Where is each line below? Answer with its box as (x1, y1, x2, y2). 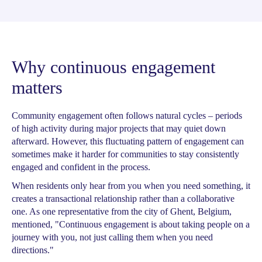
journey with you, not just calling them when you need (12, 232, 213, 242)
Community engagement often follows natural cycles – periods (12, 111, 242, 120)
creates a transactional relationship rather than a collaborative (12, 194, 235, 204)
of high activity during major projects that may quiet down (12, 123, 226, 133)
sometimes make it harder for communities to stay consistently (12, 149, 239, 159)
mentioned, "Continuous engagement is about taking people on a (12, 219, 250, 229)
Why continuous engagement (12, 57, 215, 77)
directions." (12, 245, 54, 255)
